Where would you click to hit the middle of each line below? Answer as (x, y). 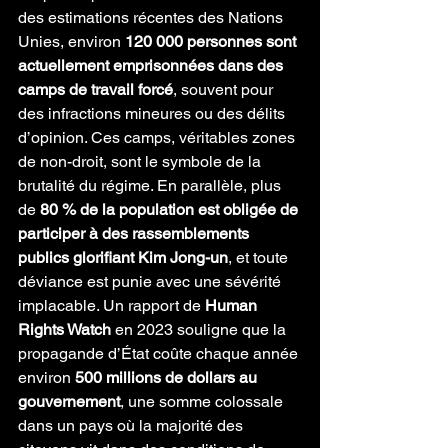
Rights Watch (64, 329)
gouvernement (69, 401)
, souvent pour (225, 89)
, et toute (260, 257)
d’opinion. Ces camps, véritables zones (158, 137)
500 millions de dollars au (168, 377)
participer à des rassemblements (135, 233)
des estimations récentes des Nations (152, 17)
